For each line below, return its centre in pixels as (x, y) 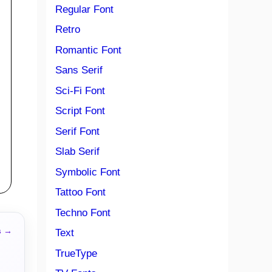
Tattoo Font (80, 192)
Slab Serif (77, 151)
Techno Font (83, 212)
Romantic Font (88, 50)
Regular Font (84, 9)
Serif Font (77, 131)
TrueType (76, 253)
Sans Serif (79, 70)
